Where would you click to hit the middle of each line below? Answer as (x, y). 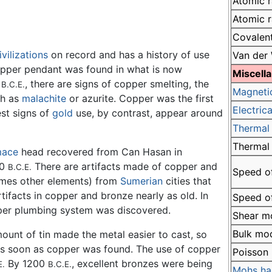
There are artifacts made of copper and (124, 166)
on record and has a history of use (129, 54)
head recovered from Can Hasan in (100, 151)
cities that (187, 181)
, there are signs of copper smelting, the (117, 83)
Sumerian (141, 181)
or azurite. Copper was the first (140, 98)
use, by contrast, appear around (148, 113)
